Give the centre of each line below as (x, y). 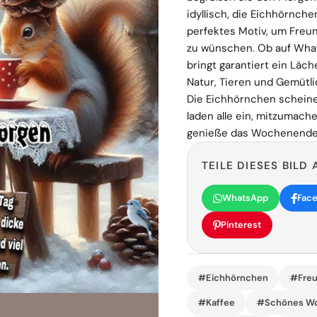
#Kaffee (216, 302)
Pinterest (241, 225)
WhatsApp (245, 198)
